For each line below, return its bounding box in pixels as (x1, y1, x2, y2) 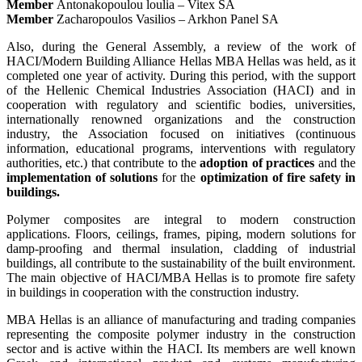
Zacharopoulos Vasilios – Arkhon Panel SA (57, 12, 279, 27)
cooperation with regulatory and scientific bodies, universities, (6, 98, 356, 112)
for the (162, 170, 196, 185)
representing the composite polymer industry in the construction (6, 327, 356, 342)
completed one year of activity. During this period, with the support (6, 69, 356, 83)
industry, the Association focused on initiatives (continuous (6, 127, 356, 141)
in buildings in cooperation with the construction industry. (6, 285, 299, 300)
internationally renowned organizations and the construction (6, 112, 356, 127)
